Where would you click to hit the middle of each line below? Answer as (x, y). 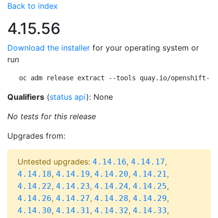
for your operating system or (145, 48)
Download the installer (49, 48)
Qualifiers (26, 97)
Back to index (33, 6)
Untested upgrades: (55, 162)
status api (68, 97)
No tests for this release (52, 116)
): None (100, 97)
